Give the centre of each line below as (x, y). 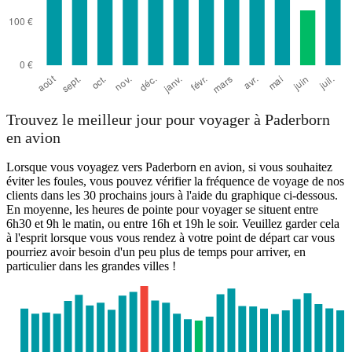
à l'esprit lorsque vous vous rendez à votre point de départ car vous (170, 238)
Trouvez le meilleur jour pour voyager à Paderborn (168, 120)
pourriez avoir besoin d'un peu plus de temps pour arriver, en (156, 252)
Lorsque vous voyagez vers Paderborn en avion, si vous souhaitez (169, 167)
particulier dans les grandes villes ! (91, 266)
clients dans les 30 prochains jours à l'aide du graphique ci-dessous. (172, 196)
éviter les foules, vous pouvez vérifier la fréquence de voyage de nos (175, 181)
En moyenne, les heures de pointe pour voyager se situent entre (162, 210)
